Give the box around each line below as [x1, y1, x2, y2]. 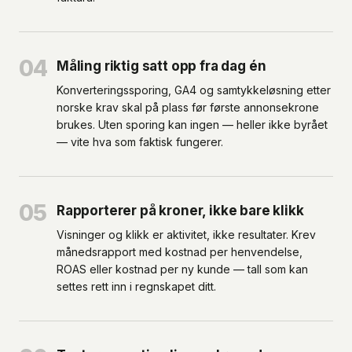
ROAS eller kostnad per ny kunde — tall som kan [57, 262, 308, 276]
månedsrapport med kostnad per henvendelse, [57, 245, 302, 258]
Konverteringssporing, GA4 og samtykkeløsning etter [57, 83, 331, 97]
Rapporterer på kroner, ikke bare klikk [57, 203, 304, 218]
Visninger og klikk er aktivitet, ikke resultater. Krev [57, 228, 316, 241]
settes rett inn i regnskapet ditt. [57, 280, 216, 293]
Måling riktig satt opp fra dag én [57, 58, 266, 74]
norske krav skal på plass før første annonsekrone [57, 101, 319, 114]
